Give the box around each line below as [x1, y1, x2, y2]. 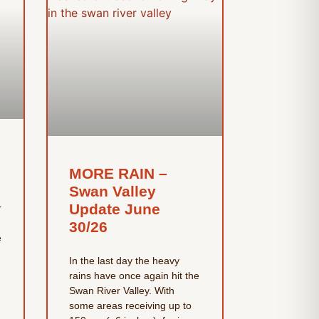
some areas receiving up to [68, 300, 192, 312]
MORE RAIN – [68, 165, 167, 182]
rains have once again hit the [68, 270, 199, 282]
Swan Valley [68, 183, 156, 200]
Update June [68, 201, 160, 218]
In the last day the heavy [68, 255, 179, 267]
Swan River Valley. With [68, 285, 174, 297]
